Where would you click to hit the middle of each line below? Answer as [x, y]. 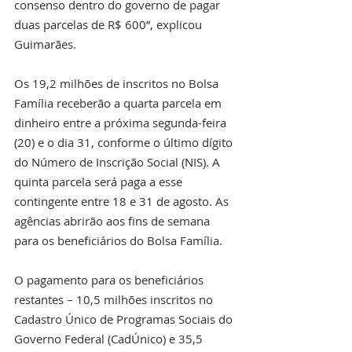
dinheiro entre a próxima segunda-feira [122, 122]
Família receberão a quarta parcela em [119, 103]
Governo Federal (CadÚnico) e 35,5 [110, 338]
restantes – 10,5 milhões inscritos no [115, 299]
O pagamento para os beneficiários [110, 279]
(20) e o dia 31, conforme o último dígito [125, 142]
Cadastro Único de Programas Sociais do [125, 319]
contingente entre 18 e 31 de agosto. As [123, 201]
